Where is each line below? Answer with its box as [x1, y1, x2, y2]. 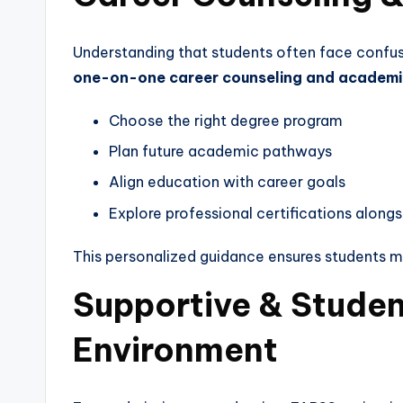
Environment [73, 328, 278, 371]
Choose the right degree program [109, 111, 343, 130]
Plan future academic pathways [109, 141, 332, 160]
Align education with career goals [109, 173, 345, 192]
